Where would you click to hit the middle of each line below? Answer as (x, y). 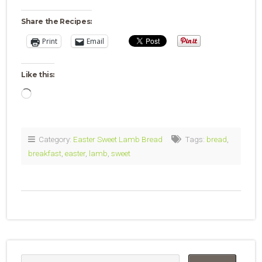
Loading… (48, 94)
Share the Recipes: (56, 21)
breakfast (45, 153)
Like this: (38, 74)
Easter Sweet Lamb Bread (118, 139)
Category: (54, 139)
